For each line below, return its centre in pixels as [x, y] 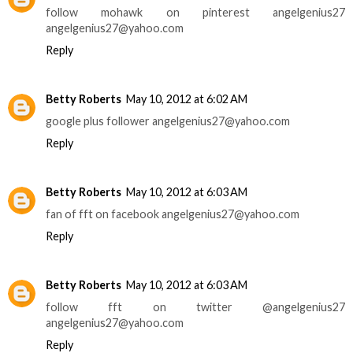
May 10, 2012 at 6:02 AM [187, 98]
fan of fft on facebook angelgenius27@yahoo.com [173, 214]
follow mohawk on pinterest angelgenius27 [195, 12]
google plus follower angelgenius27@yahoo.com [168, 121]
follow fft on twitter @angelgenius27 [195, 307]
